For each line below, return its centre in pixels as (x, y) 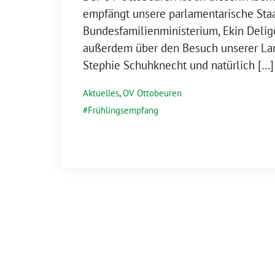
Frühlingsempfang (123, 110)
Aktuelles (101, 93)
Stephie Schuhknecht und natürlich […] (178, 65)
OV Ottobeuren (152, 93)
